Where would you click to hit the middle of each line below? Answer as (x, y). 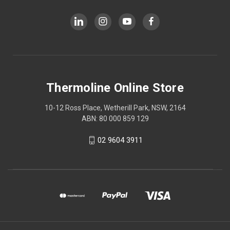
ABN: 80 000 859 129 (115, 118)
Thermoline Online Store (115, 88)
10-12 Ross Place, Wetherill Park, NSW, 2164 (115, 108)
